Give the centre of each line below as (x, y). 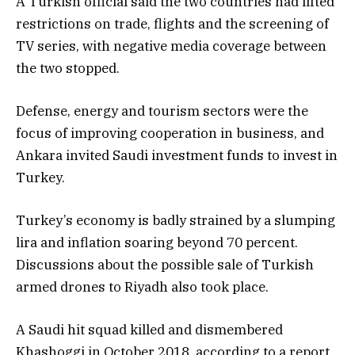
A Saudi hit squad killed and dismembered (149, 330)
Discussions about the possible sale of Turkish (165, 264)
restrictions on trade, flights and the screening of (172, 23)
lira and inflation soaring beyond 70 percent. (157, 242)
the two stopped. (68, 68)
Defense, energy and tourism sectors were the (162, 111)
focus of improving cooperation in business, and (170, 133)
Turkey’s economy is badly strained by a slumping (176, 220)
